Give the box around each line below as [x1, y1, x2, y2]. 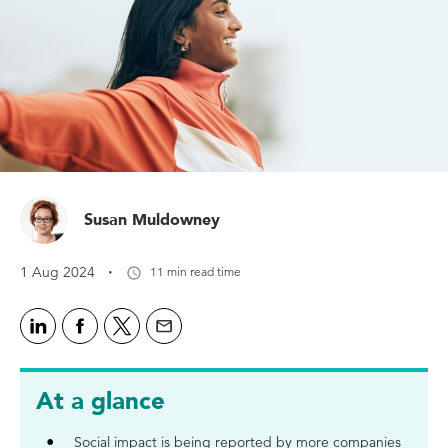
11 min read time [150, 264, 241, 279]
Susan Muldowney [84, 209, 220, 231]
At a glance [36, 385, 165, 418]
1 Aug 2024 [20, 263, 95, 281]
